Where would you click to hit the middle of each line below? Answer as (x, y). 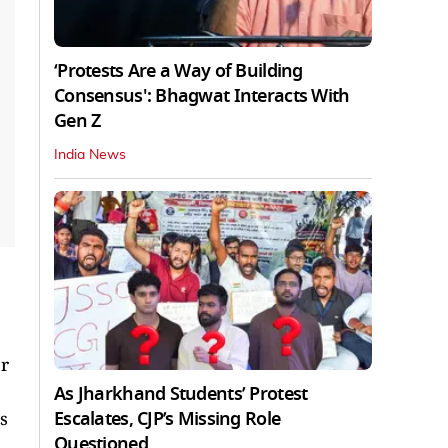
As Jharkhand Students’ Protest (181, 393)
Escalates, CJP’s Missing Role (167, 418)
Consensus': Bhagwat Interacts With (202, 95)
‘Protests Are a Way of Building (178, 70)
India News (90, 154)
